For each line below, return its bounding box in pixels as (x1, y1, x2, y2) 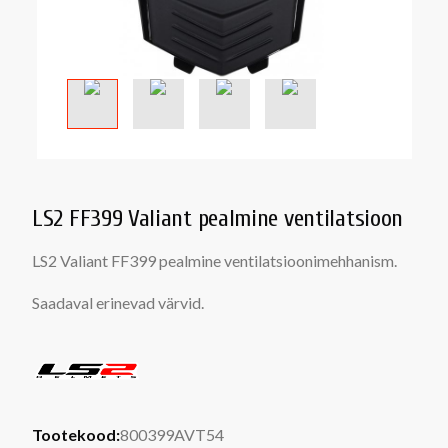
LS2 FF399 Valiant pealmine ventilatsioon (32, 205, 403, 232)
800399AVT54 (120, 425, 224, 445)
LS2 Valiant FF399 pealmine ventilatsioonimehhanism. (32, 251, 397, 270)
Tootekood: (32, 425, 120, 445)
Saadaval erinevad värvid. (32, 293, 204, 312)
